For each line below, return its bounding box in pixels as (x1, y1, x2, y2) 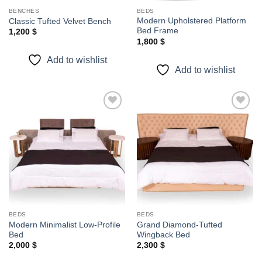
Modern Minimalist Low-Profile (8, 220, 120, 230)
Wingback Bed (136, 230, 190, 240)
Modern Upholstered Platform (136, 16, 246, 26)
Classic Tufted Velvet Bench (8, 17, 111, 26)
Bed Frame (136, 26, 178, 36)
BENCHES (8, 7, 40, 14)
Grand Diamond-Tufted (136, 220, 222, 230)
